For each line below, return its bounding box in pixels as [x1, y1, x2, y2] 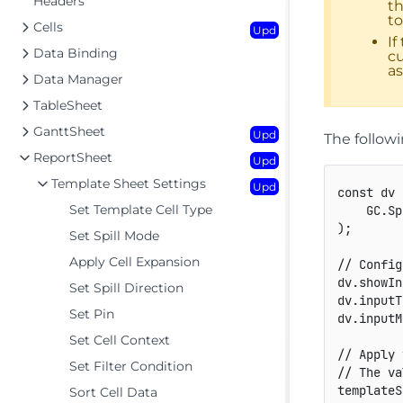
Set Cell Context [69, 332, 170, 348]
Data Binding [33, 45, 118, 61]
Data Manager [33, 71, 123, 87]
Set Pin [69, 306, 114, 322]
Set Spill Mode [69, 228, 159, 244]
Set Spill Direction [69, 280, 184, 296]
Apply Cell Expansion [69, 254, 200, 270]
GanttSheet [33, 123, 105, 139]
